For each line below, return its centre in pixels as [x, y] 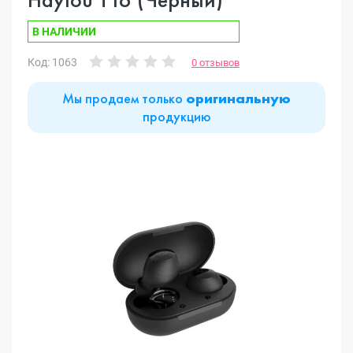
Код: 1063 [52, 62]
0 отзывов [216, 62]
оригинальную [238, 99]
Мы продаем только [124, 98]
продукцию [176, 116]
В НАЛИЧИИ [64, 32]
